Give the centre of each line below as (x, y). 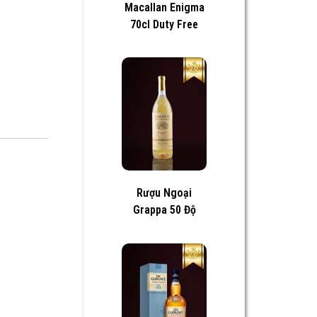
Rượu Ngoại (164, 193)
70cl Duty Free (164, 24)
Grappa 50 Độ (164, 210)
